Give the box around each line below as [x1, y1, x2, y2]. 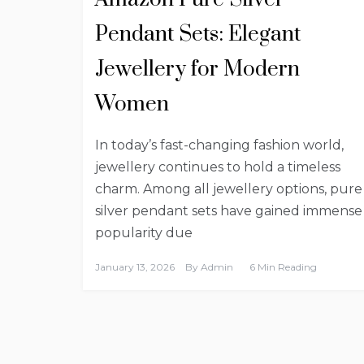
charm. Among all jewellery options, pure [95, 181, 362, 197]
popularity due [95, 225, 193, 241]
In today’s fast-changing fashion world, [95, 137, 344, 154]
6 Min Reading [249, 261, 317, 274]
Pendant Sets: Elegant [95, 21, 301, 49]
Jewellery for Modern [95, 56, 300, 84]
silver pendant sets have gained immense [95, 203, 362, 219]
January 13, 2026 [95, 261, 175, 274]
